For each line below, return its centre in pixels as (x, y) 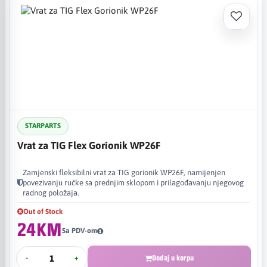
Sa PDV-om (80, 231)
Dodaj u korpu (173, 258)
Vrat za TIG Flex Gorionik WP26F (89, 145)
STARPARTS (43, 126)
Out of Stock (43, 211)
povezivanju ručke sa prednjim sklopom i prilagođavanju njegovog (133, 182)
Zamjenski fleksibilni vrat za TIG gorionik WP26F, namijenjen (124, 172)
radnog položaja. (51, 193)
